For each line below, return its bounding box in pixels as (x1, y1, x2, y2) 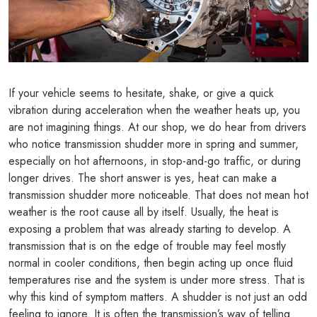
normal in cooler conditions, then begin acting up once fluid (8, 254, 293, 271)
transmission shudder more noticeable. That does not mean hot (8, 186, 309, 203)
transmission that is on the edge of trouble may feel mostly (8, 237, 286, 254)
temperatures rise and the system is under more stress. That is (8, 271, 305, 288)
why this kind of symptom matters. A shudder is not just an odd (8, 288, 307, 305)
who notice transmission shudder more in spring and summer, (8, 135, 299, 152)
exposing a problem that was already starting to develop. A (8, 220, 291, 237)
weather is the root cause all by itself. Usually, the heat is (8, 203, 279, 220)
